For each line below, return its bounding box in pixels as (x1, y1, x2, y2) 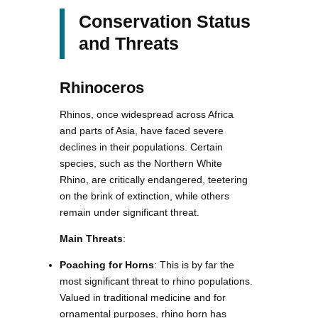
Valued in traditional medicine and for (60, 291, 226, 303)
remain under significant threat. (60, 206, 199, 218)
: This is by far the (154, 258, 234, 270)
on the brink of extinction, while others (60, 190, 229, 202)
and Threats (79, 33, 179, 53)
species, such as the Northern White (60, 157, 222, 169)
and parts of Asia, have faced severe (60, 124, 224, 136)
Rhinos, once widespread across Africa (60, 108, 234, 120)
